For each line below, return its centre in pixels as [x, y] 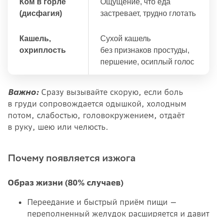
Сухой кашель [125, 39]
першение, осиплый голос [147, 62]
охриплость [43, 50]
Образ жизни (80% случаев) [66, 183]
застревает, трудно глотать [148, 14]
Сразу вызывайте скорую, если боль [111, 92]
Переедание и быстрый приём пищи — [102, 202]
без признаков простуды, [145, 50]
